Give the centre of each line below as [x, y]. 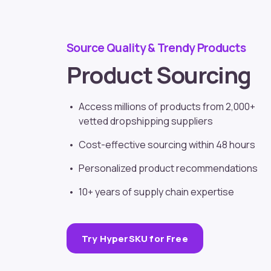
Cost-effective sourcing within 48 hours [167, 145]
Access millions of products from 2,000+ [167, 107]
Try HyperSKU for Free [135, 238]
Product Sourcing [159, 75]
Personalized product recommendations [168, 168]
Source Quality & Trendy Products [156, 48]
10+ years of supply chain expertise [156, 192]
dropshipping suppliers [162, 121]
